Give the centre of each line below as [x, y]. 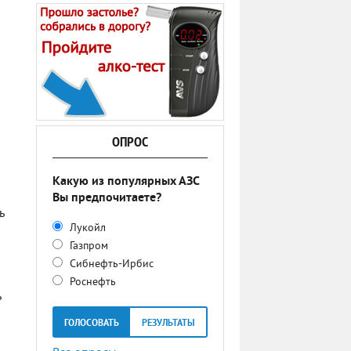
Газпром [87, 246]
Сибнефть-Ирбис [110, 264]
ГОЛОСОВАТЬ [91, 324]
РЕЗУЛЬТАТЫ [168, 324]
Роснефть [91, 282]
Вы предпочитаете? [107, 198]
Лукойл [86, 228]
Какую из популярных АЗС [126, 182]
